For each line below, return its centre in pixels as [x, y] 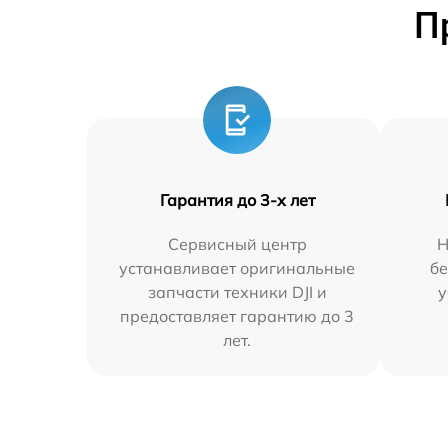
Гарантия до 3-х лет [237, 200]
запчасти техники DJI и [237, 292]
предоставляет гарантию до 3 [237, 316]
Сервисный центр [237, 244]
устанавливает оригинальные [237, 268]
